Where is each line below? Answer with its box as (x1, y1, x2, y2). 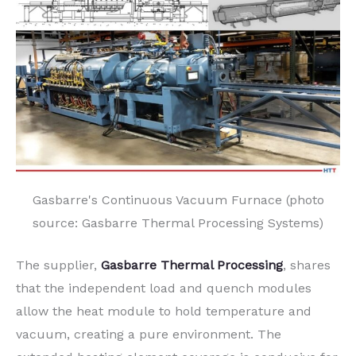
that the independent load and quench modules (16, 281, 311, 296)
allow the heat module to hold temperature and (16, 304, 311, 319)
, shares (283, 257, 331, 273)
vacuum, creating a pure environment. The (16, 327, 281, 342)
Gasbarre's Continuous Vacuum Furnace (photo (32, 192, 324, 208)
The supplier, (16, 257, 101, 273)
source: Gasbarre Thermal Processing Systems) (33, 215, 323, 231)
